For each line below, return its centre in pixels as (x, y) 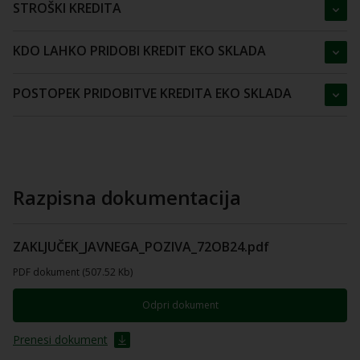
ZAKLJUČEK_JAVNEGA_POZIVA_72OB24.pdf (141, 247)
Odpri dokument (184, 305)
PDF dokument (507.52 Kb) (73, 272)
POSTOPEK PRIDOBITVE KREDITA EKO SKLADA (152, 93)
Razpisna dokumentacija (127, 197)
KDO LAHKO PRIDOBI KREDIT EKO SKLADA (139, 51)
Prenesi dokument (60, 340)
